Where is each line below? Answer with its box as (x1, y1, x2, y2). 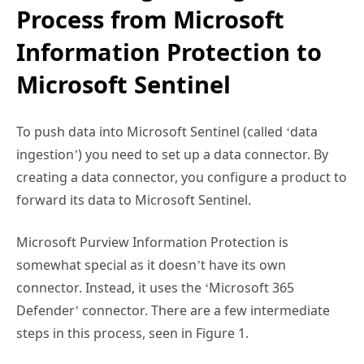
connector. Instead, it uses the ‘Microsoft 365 (16, 264, 294, 283)
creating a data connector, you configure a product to (16, 154, 347, 172)
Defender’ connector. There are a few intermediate (16, 287, 330, 305)
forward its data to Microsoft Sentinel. (16, 176, 251, 195)
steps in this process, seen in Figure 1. (16, 310, 249, 328)
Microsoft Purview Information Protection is (16, 219, 288, 237)
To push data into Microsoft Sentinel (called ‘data (16, 108, 318, 127)
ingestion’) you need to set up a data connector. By (16, 131, 328, 149)
